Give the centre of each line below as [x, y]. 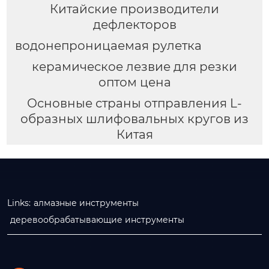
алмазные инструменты [86, 203]
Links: [19, 203]
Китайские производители [134, 9]
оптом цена [134, 82]
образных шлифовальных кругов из [134, 119]
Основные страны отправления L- [134, 103]
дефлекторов [134, 25]
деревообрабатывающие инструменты [97, 219]
